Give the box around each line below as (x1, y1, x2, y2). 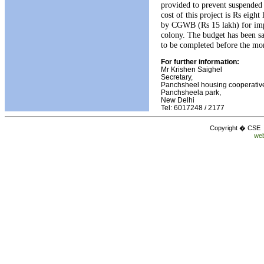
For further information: (161, 57, 239, 65)
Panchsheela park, (161, 88, 221, 96)
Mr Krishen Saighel (161, 65, 222, 73)
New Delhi (161, 95, 194, 104)
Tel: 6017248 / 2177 (161, 103, 225, 111)
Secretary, (161, 72, 193, 81)
